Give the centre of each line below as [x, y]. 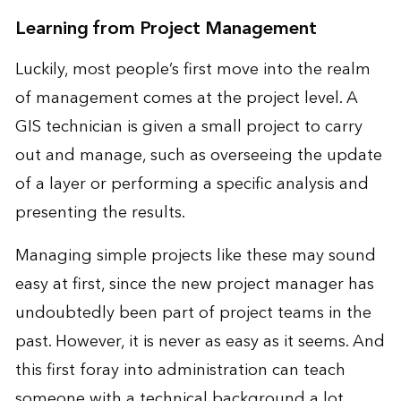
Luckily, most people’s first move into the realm [192, 69]
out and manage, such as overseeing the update [198, 155]
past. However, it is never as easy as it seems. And [200, 341]
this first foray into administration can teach [180, 370]
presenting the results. [100, 212]
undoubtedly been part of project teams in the [193, 312]
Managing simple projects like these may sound [195, 255]
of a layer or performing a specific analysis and [192, 183]
